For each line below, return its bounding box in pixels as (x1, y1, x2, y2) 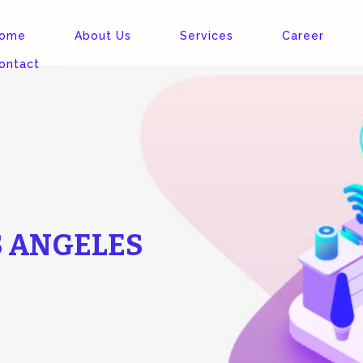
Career (282, 29, 324, 42)
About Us (75, 29, 131, 42)
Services (180, 29, 233, 42)
